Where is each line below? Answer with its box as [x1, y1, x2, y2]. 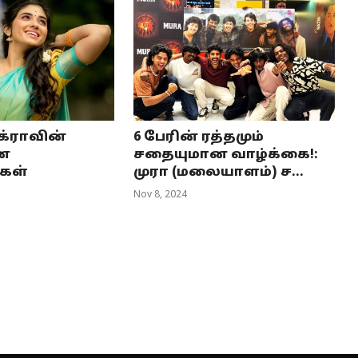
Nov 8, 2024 [133, 189, 188, 201]
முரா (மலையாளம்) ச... [133, 165, 304, 181]
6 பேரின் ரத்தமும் [133, 129, 265, 146]
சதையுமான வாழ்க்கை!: [133, 147, 319, 164]
